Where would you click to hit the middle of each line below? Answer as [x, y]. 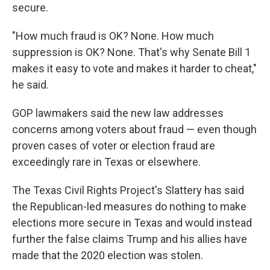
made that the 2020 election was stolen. [108, 256]
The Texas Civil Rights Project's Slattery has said [128, 190]
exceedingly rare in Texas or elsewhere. [106, 162]
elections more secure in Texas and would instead [132, 223]
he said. [30, 85]
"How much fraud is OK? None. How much [113, 36]
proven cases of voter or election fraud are [114, 146]
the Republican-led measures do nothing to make [129, 207]
